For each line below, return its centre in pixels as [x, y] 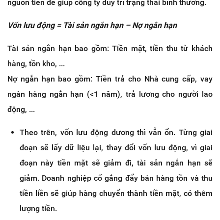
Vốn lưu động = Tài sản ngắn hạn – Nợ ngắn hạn [92, 26]
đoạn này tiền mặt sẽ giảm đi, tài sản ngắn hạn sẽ [116, 163]
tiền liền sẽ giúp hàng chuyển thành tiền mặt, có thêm [116, 193]
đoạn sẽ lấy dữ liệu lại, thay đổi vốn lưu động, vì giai [116, 148]
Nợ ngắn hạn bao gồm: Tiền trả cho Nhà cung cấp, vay [110, 79]
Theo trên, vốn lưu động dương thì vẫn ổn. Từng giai [116, 133]
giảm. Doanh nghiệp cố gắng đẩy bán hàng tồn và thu [116, 178]
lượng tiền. [38, 209]
